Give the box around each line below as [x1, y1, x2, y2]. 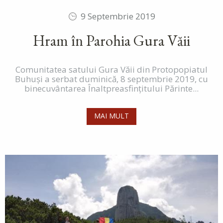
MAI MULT [94, 111, 129, 121]
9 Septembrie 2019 [80, 10, 155, 22]
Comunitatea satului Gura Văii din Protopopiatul [15, 64, 208, 76]
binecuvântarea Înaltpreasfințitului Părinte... [24, 83, 199, 95]
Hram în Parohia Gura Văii [33, 31, 190, 51]
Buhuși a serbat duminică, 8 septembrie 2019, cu [15, 73, 208, 85]
